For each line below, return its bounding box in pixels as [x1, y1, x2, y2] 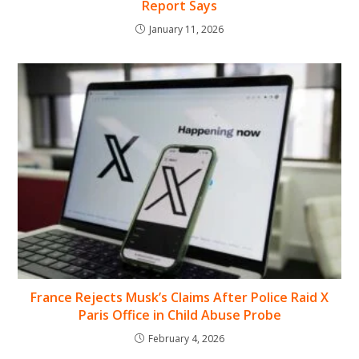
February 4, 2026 [148, 332, 224, 346]
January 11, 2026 [149, 22, 224, 37]
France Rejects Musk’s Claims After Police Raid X [30, 288, 329, 307]
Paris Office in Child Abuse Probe [78, 306, 281, 325]
